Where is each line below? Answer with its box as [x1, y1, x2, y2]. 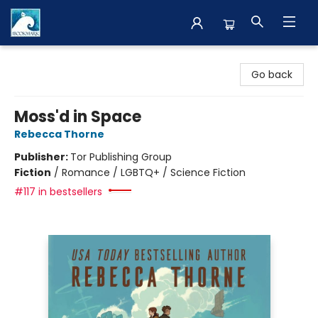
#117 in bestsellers [14, 185, 102, 199]
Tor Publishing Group [70, 150, 172, 164]
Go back [251, 67, 292, 82]
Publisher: [14, 150, 70, 164]
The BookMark [11, 52, 79, 66]
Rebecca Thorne [14, 127, 104, 141]
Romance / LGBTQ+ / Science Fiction [62, 165, 246, 180]
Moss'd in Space [14, 106, 141, 128]
